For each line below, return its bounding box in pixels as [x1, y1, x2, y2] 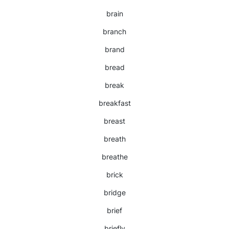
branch [103, 27, 126, 36]
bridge [103, 188, 126, 197]
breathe [101, 152, 128, 161]
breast [104, 117, 125, 125]
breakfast [98, 99, 131, 107]
